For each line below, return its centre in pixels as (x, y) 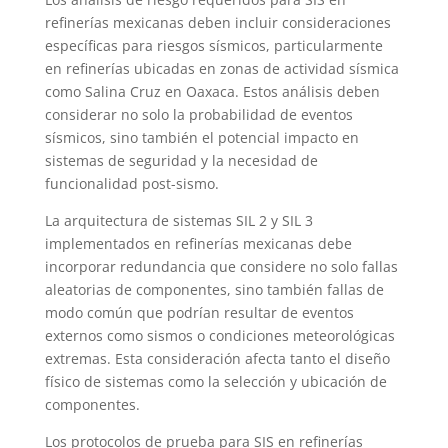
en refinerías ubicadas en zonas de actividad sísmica (221, 69)
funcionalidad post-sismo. (131, 184)
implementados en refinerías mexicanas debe (198, 244)
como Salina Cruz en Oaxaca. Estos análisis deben (212, 92)
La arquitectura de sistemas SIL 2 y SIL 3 (178, 221)
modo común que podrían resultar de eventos (199, 313)
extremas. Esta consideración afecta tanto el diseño (217, 359)
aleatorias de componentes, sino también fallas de (214, 290)
